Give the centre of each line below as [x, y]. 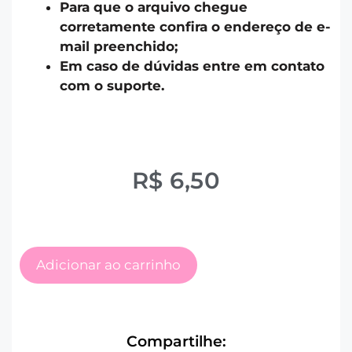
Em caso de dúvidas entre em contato [192, 66]
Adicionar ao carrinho [108, 265]
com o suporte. [112, 86]
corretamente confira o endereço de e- [195, 27]
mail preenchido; [119, 47]
